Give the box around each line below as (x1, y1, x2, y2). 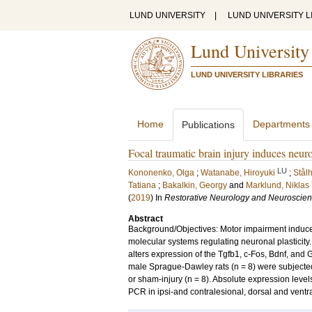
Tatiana (128, 180, 156, 190)
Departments (253, 118, 310, 130)
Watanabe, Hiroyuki (201, 168, 275, 178)
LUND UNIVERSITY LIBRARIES (191, 70, 303, 79)
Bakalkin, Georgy (162, 180, 227, 190)
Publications (182, 119, 235, 130)
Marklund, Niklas (246, 180, 309, 190)
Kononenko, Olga (128, 168, 194, 178)
